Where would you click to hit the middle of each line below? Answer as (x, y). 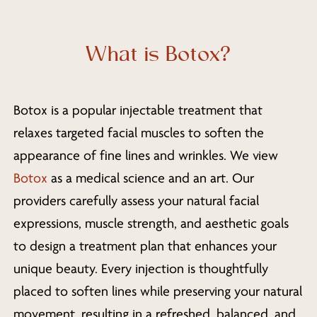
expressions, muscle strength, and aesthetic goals (151, 224)
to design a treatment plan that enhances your (145, 247)
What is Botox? (158, 55)
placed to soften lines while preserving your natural (157, 292)
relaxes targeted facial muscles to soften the (138, 133)
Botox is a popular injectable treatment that (138, 111)
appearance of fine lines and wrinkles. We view (145, 156)
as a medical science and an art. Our (150, 179)
